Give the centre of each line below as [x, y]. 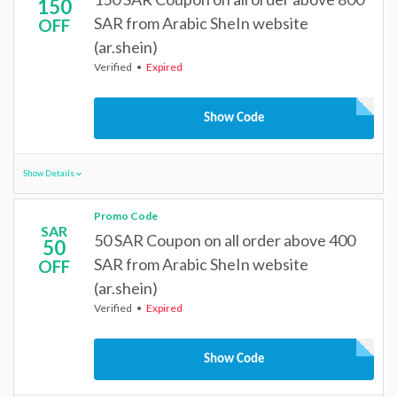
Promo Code [126, 216]
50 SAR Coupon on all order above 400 [225, 240]
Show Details [50, 173]
